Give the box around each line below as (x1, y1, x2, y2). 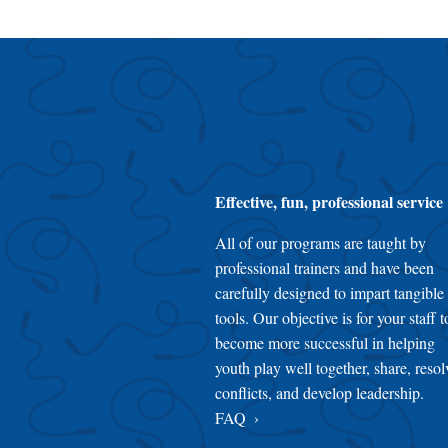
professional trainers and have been (215, 257, 434, 279)
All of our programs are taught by (215, 232, 426, 254)
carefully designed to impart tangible (215, 282, 444, 304)
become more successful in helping (215, 332, 435, 354)
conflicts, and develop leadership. (215, 382, 424, 404)
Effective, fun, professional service (215, 190, 443, 214)
